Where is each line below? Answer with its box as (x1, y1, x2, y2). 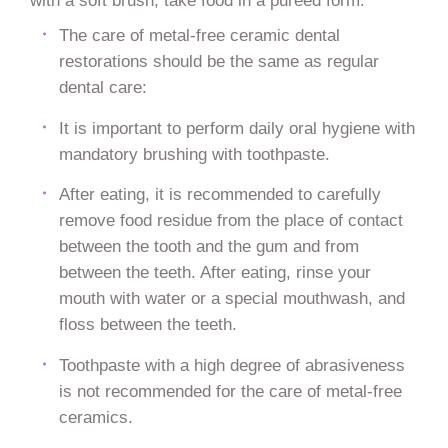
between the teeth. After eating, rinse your (58, 262, 371, 283)
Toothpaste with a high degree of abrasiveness (58, 355, 405, 376)
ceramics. (58, 407, 133, 428)
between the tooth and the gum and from (58, 236, 359, 257)
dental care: (58, 76, 147, 97)
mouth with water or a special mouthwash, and (58, 288, 405, 309)
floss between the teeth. (58, 314, 237, 335)
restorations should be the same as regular (58, 50, 379, 71)
